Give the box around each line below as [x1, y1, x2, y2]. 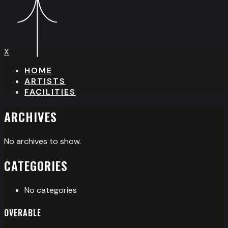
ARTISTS [24, 75, 66, 87]
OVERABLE [4, 206, 41, 219]
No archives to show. [4, 135, 81, 147]
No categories [24, 185, 77, 196]
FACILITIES [24, 86, 76, 97]
